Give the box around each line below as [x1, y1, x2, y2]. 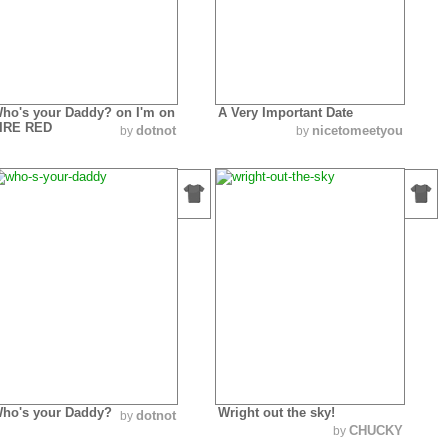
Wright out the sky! [218, 404, 335, 420]
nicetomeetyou [312, 122, 403, 138]
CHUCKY [349, 422, 403, 438]
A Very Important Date [218, 104, 353, 120]
